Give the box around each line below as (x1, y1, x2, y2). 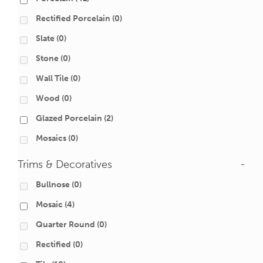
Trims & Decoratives (18, 158, 112, 171)
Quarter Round (36, 220, 95, 230)
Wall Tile (36, 73, 69, 84)
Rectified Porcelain (36, 14, 110, 24)
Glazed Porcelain (36, 113, 102, 124)
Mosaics (36, 133, 66, 144)
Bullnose (36, 180, 70, 190)
